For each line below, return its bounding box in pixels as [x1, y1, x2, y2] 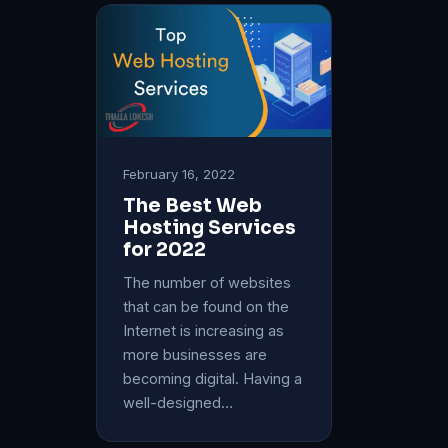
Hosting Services [123, 215, 296, 240]
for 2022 [123, 237, 206, 262]
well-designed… [123, 393, 233, 411]
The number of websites [123, 273, 291, 291]
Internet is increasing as [123, 321, 284, 339]
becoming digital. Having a [123, 369, 302, 387]
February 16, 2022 [123, 165, 235, 182]
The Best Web [123, 193, 262, 218]
